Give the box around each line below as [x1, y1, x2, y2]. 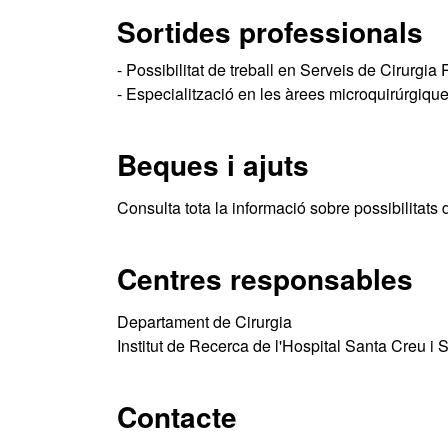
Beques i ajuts [117, 144, 309, 185]
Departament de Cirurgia [117, 310, 292, 333]
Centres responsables [117, 258, 413, 299]
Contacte [117, 396, 237, 437]
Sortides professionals [117, 11, 423, 52]
